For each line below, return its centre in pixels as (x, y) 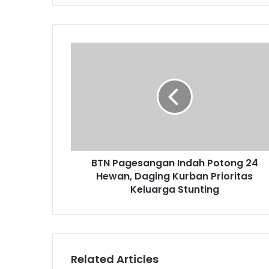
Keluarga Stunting (174, 190)
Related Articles (115, 259)
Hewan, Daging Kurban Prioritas (174, 177)
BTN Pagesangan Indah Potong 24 (174, 163)
